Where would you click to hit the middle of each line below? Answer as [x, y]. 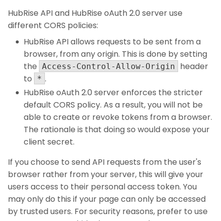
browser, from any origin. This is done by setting [115, 54]
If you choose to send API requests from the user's [105, 162]
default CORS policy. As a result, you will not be [113, 105]
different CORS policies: [53, 26]
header [193, 67]
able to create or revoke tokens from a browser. [118, 117]
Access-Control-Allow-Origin [109, 67]
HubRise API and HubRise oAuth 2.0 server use [95, 13]
